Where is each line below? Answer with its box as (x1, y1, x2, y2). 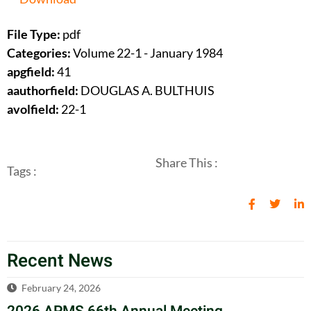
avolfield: (7, 101, 59, 117)
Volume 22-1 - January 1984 (73, 45, 223, 61)
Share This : (155, 155, 218, 171)
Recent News (7, 248, 112, 275)
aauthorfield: (7, 83, 78, 99)
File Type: (7, 26, 62, 42)
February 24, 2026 (22, 282, 101, 294)
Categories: (7, 45, 73, 61)
